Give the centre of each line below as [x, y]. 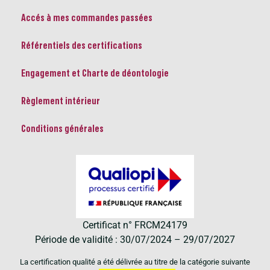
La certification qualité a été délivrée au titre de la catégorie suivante [135, 262]
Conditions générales [62, 129]
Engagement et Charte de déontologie [96, 74]
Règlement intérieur [61, 102]
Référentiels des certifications [82, 46]
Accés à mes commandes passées [87, 18]
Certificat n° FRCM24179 [135, 225]
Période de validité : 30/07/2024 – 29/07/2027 [135, 240]
